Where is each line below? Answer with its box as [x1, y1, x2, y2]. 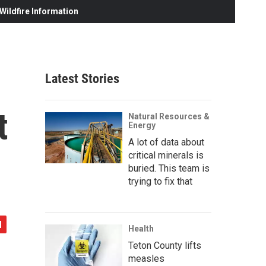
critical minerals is [128, 149, 204, 161]
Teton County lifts [128, 239, 201, 251]
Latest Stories [45, 71, 119, 86]
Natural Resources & [128, 111, 210, 121]
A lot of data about [128, 136, 204, 148]
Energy [128, 120, 156, 130]
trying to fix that [128, 175, 192, 187]
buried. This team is [128, 162, 210, 174]
